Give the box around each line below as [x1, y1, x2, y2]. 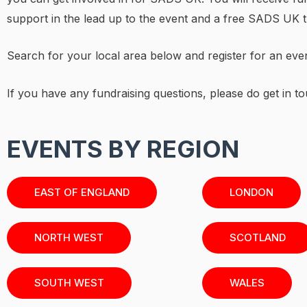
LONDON [230, 186, 273, 199]
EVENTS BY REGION [7, 134, 239, 164]
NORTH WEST [34, 231, 103, 245]
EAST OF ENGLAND [34, 186, 130, 199]
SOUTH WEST [34, 276, 104, 290]
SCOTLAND [230, 231, 286, 245]
